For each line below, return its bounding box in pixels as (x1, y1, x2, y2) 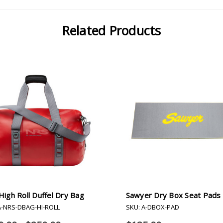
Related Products (62, 21, 161, 39)
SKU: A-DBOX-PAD (125, 203, 179, 212)
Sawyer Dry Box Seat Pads (125, 190, 221, 201)
